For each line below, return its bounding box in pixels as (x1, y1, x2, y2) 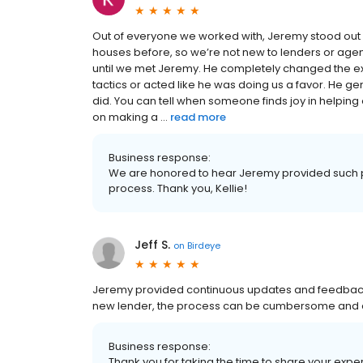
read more (170, 109, 226, 126)
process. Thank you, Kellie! (109, 181, 247, 197)
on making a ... (92, 109, 168, 126)
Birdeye (187, 238, 220, 252)
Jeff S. (135, 237, 170, 254)
